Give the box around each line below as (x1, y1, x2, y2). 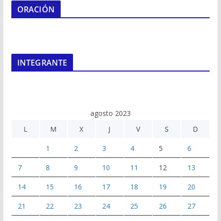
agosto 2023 (90, 109, 131, 118)
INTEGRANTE (17, 57, 68, 68)
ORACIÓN (17, 4, 55, 15)
